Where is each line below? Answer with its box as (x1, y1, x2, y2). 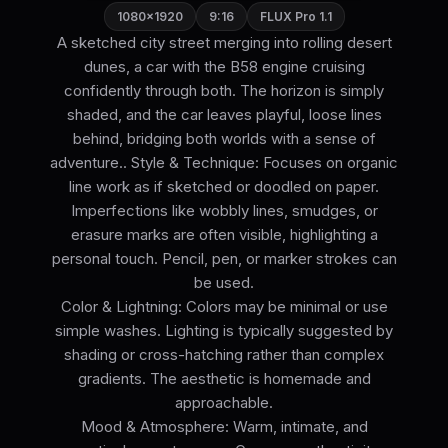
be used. (194, 273, 254, 293)
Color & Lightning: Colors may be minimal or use (60, 297, 388, 317)
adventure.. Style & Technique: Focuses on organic (50, 153, 398, 173)
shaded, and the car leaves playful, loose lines (66, 105, 382, 125)
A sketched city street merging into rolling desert (56, 33, 392, 53)
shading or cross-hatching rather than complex (64, 345, 384, 365)
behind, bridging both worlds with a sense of (72, 129, 376, 149)
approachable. (175, 393, 273, 413)
